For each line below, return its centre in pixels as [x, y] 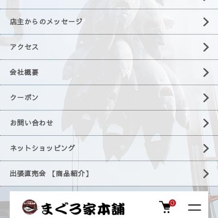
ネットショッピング [43, 148]
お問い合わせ [32, 123]
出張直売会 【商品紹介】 [51, 173]
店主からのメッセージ [46, 22]
